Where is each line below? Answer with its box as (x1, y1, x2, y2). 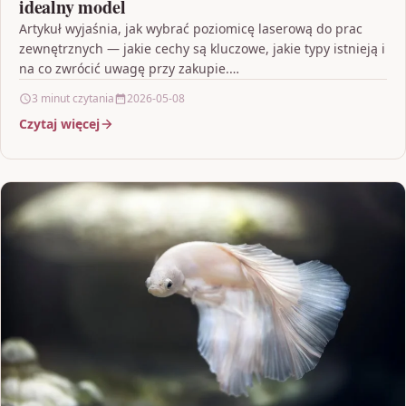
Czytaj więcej (19, 115, 100, 133)
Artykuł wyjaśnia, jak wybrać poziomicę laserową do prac (19, 20, 362, 38)
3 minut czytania (32, 91, 114, 107)
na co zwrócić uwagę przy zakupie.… (19, 60, 239, 78)
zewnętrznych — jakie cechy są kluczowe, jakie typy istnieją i (19, 40, 385, 58)
